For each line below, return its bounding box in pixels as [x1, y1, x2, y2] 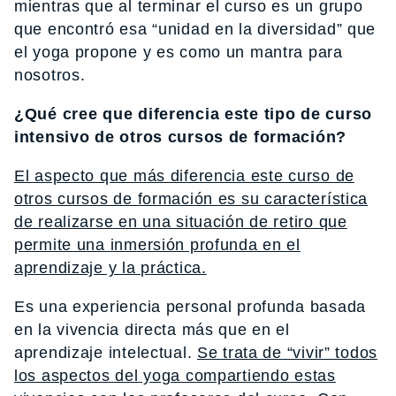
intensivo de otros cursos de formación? [14, 127, 347, 146]
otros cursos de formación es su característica [14, 189, 369, 208]
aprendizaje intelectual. [14, 343, 198, 362]
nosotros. [14, 65, 86, 84]
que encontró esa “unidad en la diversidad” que [14, 19, 377, 38]
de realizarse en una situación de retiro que [14, 212, 347, 231]
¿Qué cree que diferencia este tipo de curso [14, 104, 372, 123]
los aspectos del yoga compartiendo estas [14, 366, 336, 385]
